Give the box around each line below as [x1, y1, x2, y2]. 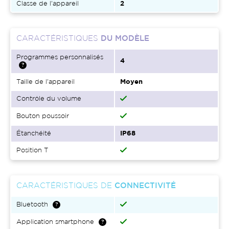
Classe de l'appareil [16, 1, 79, 7]
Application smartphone [16, 219, 94, 225]
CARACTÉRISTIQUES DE [16, 182, 114, 190]
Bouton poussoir [16, 113, 69, 120]
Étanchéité [16, 131, 51, 137]
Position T [16, 148, 48, 154]
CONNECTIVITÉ [114, 182, 176, 190]
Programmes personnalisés [16, 55, 103, 61]
